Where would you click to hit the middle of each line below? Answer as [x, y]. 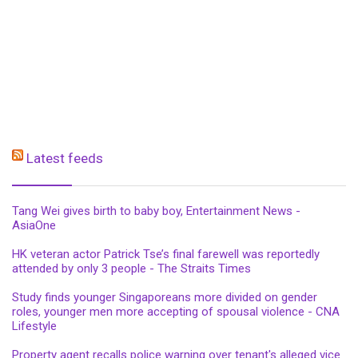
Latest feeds [65, 159]
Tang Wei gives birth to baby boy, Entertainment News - [156, 211]
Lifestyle [34, 326]
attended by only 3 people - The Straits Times [131, 269]
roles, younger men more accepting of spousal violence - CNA [176, 312]
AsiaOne [34, 226]
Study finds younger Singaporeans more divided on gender [165, 298]
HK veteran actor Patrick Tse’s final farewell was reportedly [166, 255]
